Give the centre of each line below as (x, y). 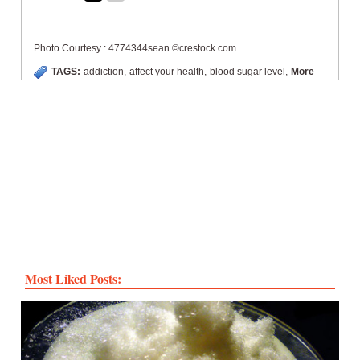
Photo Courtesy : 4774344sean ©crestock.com (135, 49)
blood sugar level (248, 72)
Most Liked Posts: (74, 279)
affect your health (167, 72)
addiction (104, 72)
